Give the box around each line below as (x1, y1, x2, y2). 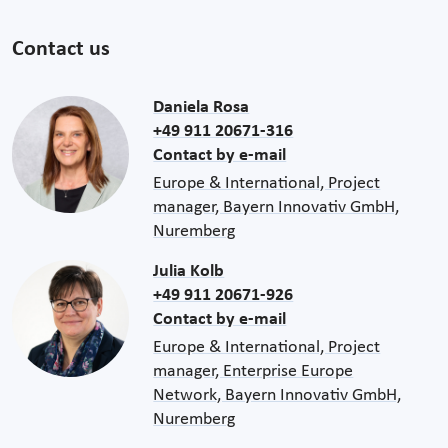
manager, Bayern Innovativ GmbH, (153, 197, 400, 217)
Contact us (12, 38, 110, 60)
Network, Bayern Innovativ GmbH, (153, 385, 402, 405)
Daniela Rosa (153, 97, 250, 117)
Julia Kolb (153, 261, 225, 281)
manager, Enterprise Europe (153, 361, 354, 381)
